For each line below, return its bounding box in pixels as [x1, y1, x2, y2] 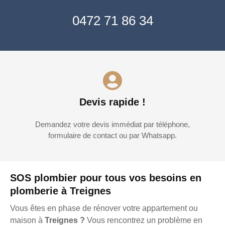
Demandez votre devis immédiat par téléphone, [35, 120, 190, 129]
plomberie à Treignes [10, 185, 111, 197]
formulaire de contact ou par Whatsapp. [48, 131, 177, 140]
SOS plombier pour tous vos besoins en [10, 172, 201, 184]
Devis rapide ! [79, 96, 146, 108]
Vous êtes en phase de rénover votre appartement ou [10, 204, 198, 213]
